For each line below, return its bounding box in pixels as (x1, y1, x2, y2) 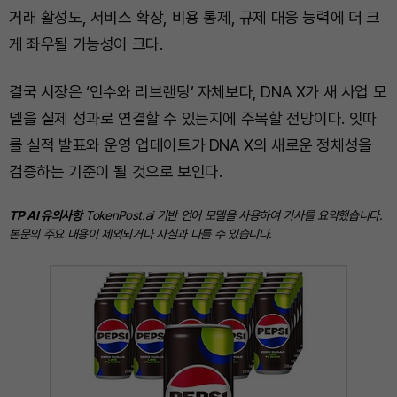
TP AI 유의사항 (9, 208, 82, 222)
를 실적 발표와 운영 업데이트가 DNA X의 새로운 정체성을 (9, 136, 372, 154)
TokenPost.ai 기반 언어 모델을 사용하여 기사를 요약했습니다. (82, 208, 383, 222)
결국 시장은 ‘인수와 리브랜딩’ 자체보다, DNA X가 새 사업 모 (9, 82, 387, 101)
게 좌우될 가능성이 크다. (9, 35, 163, 53)
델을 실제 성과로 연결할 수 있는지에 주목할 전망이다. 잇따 (9, 109, 377, 128)
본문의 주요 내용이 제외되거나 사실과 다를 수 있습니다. (9, 227, 273, 241)
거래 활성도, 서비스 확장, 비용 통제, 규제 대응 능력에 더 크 (9, 8, 380, 27)
